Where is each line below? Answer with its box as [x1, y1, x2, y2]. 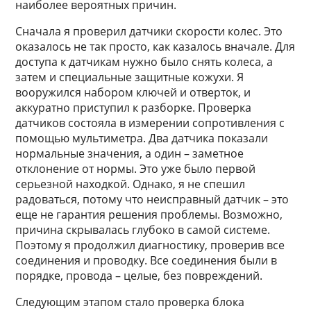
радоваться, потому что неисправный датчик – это [15, 192, 289, 207]
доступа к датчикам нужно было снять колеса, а [15, 54, 274, 69]
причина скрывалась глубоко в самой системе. [15, 222, 271, 237]
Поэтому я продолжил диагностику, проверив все [15, 237, 285, 253]
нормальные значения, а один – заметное [15, 146, 244, 161]
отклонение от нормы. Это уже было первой [15, 161, 256, 176]
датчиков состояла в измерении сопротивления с [15, 115, 285, 131]
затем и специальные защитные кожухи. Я [15, 69, 244, 85]
